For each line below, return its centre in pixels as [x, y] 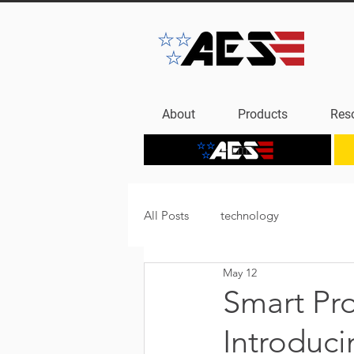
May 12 [240, 272]
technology [250, 215]
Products [262, 114]
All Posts [166, 215]
